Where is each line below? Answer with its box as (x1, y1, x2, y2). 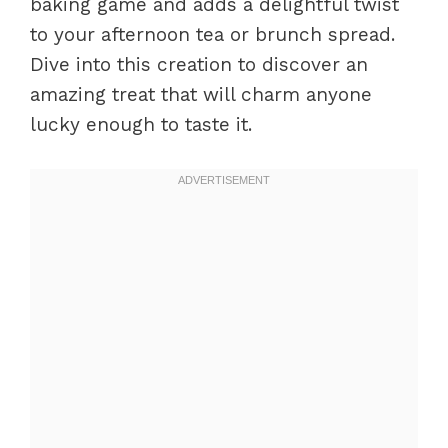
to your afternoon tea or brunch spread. (30, 23, 395, 46)
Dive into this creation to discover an (30, 53, 368, 76)
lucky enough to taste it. (30, 113, 252, 136)
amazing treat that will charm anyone (30, 83, 372, 106)
